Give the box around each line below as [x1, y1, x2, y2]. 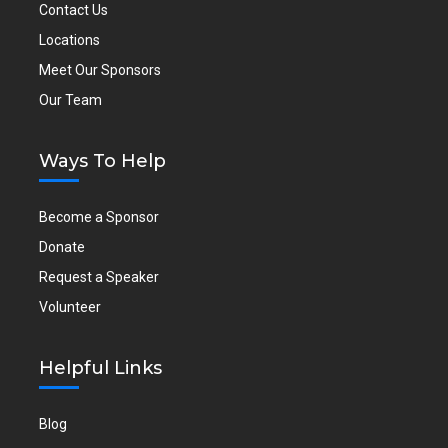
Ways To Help [39, 149, 167, 172]
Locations [39, 31, 101, 48]
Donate [39, 238, 86, 255]
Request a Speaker [39, 268, 160, 285]
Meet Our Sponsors [39, 61, 162, 78]
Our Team [39, 91, 103, 108]
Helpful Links [39, 356, 163, 379]
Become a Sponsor [39, 208, 160, 225]
